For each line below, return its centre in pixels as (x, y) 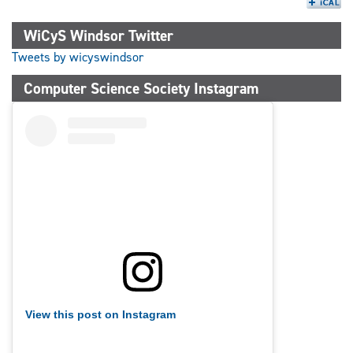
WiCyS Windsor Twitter (98, 36)
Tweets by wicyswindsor (78, 58)
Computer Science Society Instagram (141, 89)
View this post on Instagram (100, 314)
